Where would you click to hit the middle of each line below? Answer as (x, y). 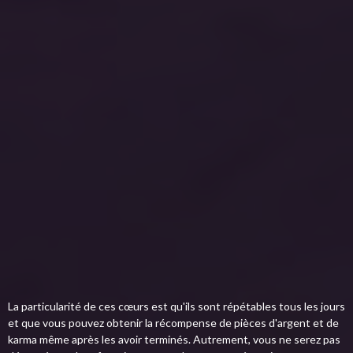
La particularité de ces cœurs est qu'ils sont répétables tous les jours (176, 307)
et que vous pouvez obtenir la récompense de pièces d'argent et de (173, 323)
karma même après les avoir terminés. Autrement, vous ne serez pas (174, 340)
